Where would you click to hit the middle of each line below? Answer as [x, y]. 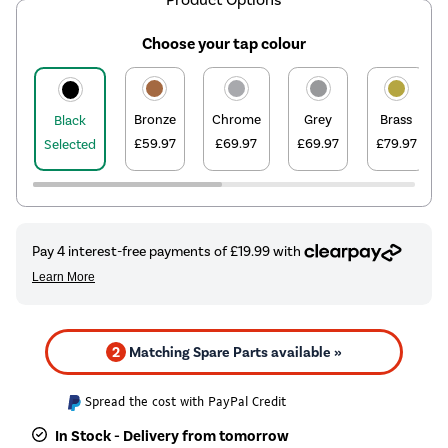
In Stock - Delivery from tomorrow [172, 436]
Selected [70, 144]
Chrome [236, 119]
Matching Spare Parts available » [233, 352]
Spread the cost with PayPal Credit [186, 402]
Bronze [154, 119]
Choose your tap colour [224, 43]
